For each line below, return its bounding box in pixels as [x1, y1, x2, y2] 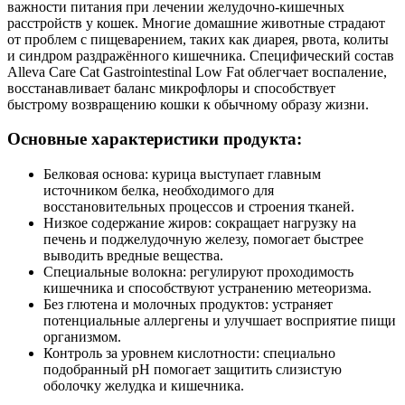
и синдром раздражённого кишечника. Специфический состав [7, 47, 394, 63]
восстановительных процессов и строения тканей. [43, 199, 354, 215]
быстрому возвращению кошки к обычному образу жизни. [7, 96, 369, 112]
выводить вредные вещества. [43, 248, 223, 264]
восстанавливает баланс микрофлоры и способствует [7, 80, 335, 96]
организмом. [43, 329, 121, 345]
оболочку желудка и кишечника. [43, 378, 244, 394]
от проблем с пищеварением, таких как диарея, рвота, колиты [7, 31, 389, 47]
